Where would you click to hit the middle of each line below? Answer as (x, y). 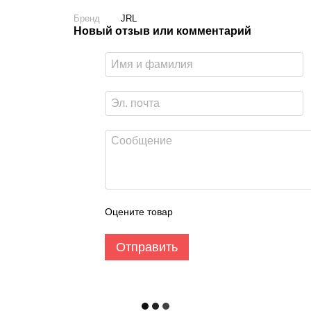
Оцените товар (138, 212)
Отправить (146, 247)
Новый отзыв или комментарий (162, 31)
